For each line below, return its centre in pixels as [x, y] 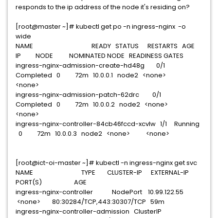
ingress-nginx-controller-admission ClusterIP [90, 211]
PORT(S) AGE [51, 182]
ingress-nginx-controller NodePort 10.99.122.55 [101, 192]
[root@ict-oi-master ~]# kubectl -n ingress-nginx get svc [106, 163]
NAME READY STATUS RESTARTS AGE [107, 46]
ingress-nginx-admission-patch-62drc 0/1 [91, 95]
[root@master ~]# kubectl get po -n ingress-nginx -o [101, 27]
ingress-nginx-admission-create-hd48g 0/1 [93, 65]
